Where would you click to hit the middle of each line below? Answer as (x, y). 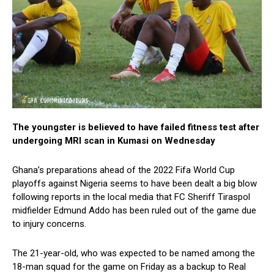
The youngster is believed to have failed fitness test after (136, 128)
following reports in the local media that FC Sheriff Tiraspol (131, 197)
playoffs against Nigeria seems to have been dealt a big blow (135, 184)
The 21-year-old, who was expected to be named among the (134, 254)
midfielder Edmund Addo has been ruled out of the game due (134, 211)
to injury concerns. (49, 224)
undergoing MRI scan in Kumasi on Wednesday (114, 141)
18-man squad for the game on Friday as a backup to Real (129, 267)
